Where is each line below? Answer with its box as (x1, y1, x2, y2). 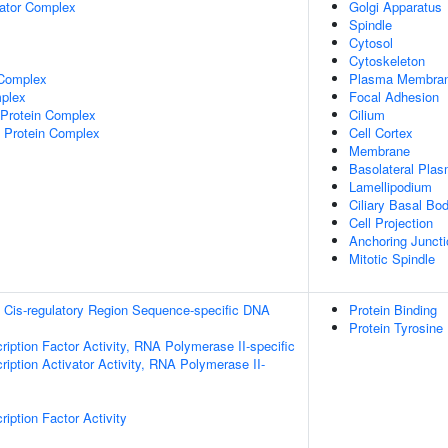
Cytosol (349, 33, 393, 52)
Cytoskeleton (349, 51, 425, 70)
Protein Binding (349, 300, 437, 319)
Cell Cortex (349, 123, 413, 142)
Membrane (349, 141, 410, 160)
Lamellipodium (349, 177, 432, 196)
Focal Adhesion (349, 87, 439, 106)
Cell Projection (349, 213, 433, 232)
